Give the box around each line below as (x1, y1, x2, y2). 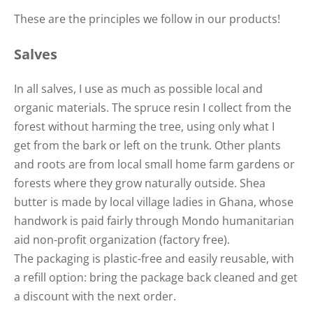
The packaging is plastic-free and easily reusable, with (14, 251, 294, 267)
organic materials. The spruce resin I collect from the (14, 100, 291, 116)
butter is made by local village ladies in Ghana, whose (14, 194, 293, 210)
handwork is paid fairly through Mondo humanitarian (14, 213, 294, 229)
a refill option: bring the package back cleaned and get (14, 270, 298, 286)
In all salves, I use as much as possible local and (14, 81, 263, 97)
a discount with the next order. (14, 289, 176, 305)
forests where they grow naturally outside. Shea (14, 175, 265, 191)
